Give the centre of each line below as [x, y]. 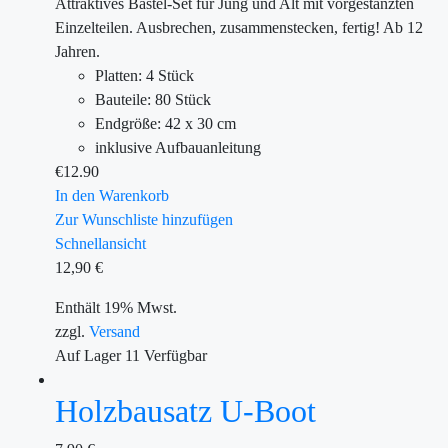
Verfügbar [175, 355]
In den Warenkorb [112, 195]
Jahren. [77, 51]
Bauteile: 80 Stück [153, 99]
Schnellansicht [100, 243]
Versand [114, 331]
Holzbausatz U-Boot [185, 411]
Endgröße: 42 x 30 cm [165, 123]
